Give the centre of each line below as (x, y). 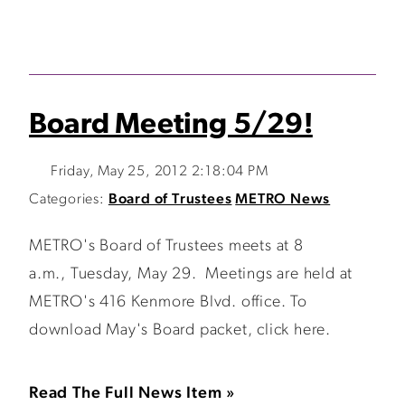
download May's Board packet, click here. (180, 330)
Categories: (67, 200)
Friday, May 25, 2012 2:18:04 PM (159, 172)
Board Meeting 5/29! (171, 126)
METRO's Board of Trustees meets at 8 (166, 246)
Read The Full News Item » (132, 394)
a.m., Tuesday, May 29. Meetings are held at (191, 274)
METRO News (283, 200)
